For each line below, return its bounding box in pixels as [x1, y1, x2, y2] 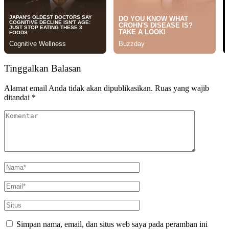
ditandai [4, 93, 32, 102]
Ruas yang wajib [155, 84, 209, 93]
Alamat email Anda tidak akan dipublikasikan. [4, 84, 153, 93]
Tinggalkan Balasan [4, 63, 81, 74]
